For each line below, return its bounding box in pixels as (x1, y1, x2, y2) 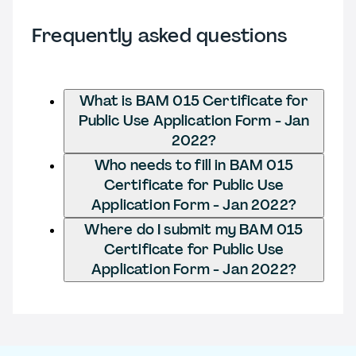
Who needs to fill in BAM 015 (94, 155, 294, 175)
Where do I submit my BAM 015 (84, 219, 304, 239)
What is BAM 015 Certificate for (79, 91, 308, 110)
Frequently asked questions (32, 22, 288, 48)
